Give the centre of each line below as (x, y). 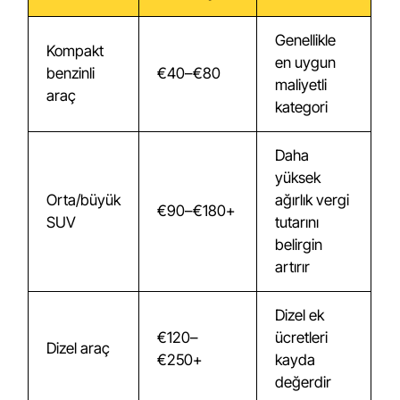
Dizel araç (79, 348)
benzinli (71, 73)
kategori (302, 107)
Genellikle (306, 40)
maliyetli (301, 85)
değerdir (304, 382)
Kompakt (75, 51)
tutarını (297, 222)
